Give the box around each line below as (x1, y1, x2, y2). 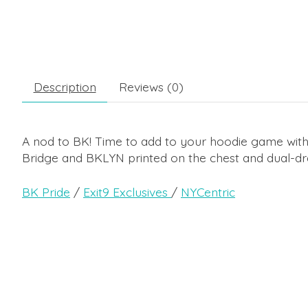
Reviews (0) (118, 78, 184, 94)
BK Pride (22, 184, 70, 200)
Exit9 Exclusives (83, 184, 171, 200)
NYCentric (181, 184, 235, 200)
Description (33, 78, 96, 94)
